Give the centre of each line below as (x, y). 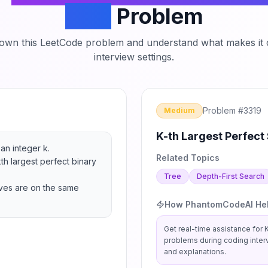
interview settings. (134, 57)
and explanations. (195, 252)
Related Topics (188, 158)
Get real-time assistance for (214, 229)
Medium (179, 110)
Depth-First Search (231, 176)
